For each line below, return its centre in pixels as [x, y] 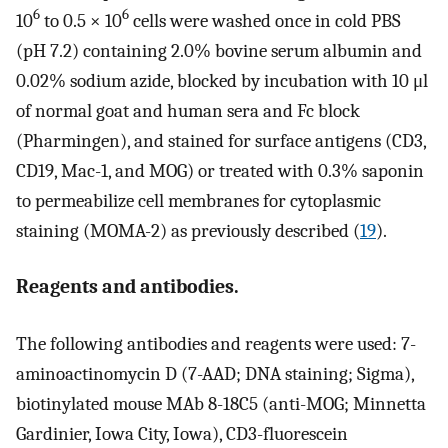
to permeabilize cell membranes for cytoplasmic [198, 200]
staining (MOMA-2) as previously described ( [188, 230]
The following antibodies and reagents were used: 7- [216, 343]
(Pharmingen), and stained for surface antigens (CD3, [221, 140]
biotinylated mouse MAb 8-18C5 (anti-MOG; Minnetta [221, 403]
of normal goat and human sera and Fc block [188, 110]
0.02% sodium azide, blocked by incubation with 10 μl [222, 80]
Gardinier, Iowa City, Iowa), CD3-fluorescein [182, 433]
